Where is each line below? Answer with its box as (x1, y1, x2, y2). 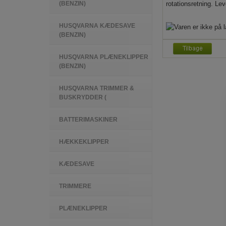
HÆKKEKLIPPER (59, 138, 109, 145)
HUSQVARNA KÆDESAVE (59, 22, 135, 29)
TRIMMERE (59, 183, 91, 190)
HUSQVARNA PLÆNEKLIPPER (59, 53, 148, 61)
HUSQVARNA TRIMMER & (59, 85, 134, 92)
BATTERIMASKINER (59, 116, 118, 123)
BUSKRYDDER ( (59, 94, 106, 101)
